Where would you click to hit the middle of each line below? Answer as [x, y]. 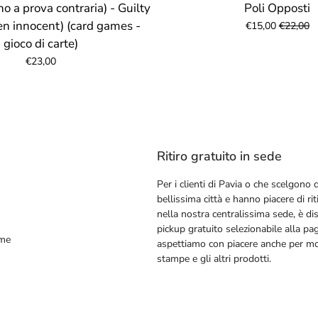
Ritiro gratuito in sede [219, 156]
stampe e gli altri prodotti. [214, 258]
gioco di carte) [40, 43]
